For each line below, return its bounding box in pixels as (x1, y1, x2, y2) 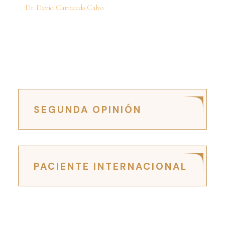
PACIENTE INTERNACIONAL (34, 160, 188, 173)
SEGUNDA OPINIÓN (34, 103, 142, 116)
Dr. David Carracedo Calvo (25, 3, 103, 12)
